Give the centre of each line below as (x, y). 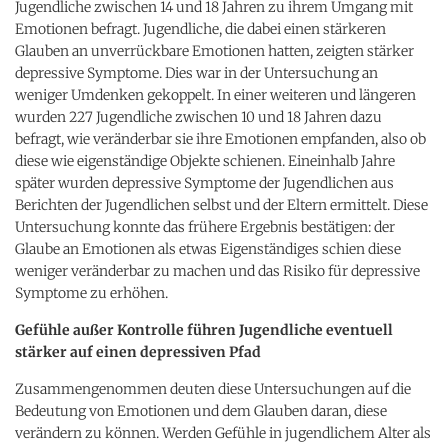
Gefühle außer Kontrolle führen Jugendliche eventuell (204, 329)
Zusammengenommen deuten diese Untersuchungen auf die (213, 388)
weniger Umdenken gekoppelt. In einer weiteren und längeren (215, 94)
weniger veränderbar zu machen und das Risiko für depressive (217, 270)
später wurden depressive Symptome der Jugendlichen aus (204, 182)
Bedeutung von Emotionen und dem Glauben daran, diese (201, 410)
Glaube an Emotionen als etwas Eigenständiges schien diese (208, 248)
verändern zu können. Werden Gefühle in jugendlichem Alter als (223, 432)
